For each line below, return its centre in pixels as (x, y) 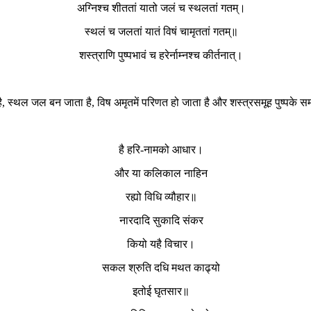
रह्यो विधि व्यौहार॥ (161, 196)
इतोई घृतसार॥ (161, 291)
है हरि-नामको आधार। (161, 149)
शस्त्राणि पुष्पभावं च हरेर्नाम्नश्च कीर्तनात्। (161, 55)
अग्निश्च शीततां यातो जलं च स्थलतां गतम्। (161, 8)
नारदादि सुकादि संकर (161, 220)
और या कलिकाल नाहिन (161, 173)
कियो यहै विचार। (161, 244)
